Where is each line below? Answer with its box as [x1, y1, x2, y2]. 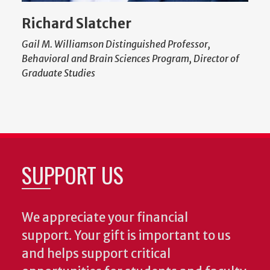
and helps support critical [22, 245, 171, 262]
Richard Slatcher [22, 14, 131, 32]
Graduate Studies [22, 66, 95, 79]
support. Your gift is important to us [22, 227, 231, 243]
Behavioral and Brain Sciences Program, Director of [22, 52, 239, 64]
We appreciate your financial [22, 209, 188, 225]
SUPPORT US [22, 158, 124, 190]
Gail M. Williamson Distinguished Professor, [22, 37, 210, 50]
